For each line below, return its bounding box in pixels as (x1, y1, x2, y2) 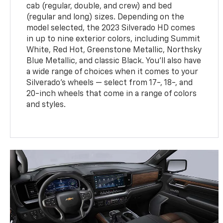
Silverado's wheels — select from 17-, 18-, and (26, 79, 193, 87)
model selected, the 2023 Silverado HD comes (26, 24, 196, 32)
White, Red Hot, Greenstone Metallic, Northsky (26, 46, 202, 54)
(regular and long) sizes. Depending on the (26, 13, 185, 21)
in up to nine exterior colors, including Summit (26, 35, 201, 43)
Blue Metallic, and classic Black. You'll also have (26, 57, 202, 65)
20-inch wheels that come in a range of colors (26, 90, 197, 98)
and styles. (26, 101, 66, 109)
